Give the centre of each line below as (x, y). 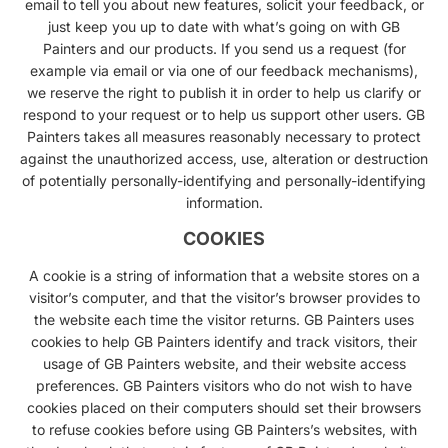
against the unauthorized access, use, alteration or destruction (224, 158)
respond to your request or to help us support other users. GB (224, 114)
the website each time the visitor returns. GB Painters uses (224, 320)
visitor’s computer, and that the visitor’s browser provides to (224, 298)
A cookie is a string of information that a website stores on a (224, 276)
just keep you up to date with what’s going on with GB (224, 26)
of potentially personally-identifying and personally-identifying (224, 180)
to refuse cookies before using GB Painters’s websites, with (224, 430)
